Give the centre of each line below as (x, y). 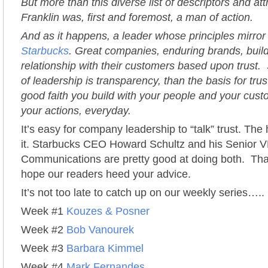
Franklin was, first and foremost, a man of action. (137, 17)
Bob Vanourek (100, 230)
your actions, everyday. (76, 111)
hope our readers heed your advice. (106, 174)
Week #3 (44, 248)
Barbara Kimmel (105, 248)
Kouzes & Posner (109, 211)
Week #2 (44, 230)
